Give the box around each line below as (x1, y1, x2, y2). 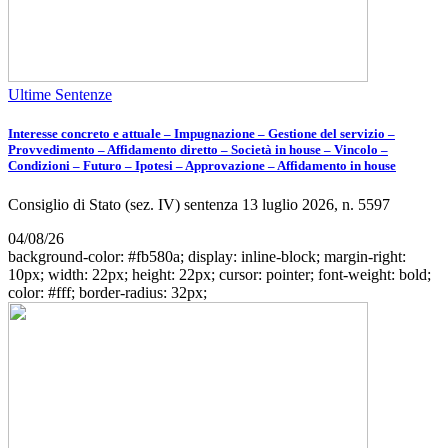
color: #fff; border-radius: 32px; (8, 283, 207, 301)
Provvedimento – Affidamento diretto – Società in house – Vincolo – (8, 141, 388, 157)
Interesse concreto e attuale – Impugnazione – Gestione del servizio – (8, 125, 395, 141)
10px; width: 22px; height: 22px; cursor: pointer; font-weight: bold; (8, 265, 431, 283)
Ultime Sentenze (8, 85, 112, 103)
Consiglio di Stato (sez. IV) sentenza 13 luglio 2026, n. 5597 (8, 195, 390, 213)
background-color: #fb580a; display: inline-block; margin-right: (8, 247, 406, 265)
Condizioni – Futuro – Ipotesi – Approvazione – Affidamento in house (8, 157, 396, 173)
